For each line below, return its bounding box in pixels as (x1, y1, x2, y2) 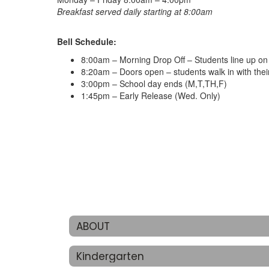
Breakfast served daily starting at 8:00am (57, 5, 213, 17)
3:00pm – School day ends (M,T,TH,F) (81, 77, 227, 89)
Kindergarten (76, 249, 144, 264)
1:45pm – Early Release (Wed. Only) (81, 89, 220, 101)
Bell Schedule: (57, 35, 116, 47)
